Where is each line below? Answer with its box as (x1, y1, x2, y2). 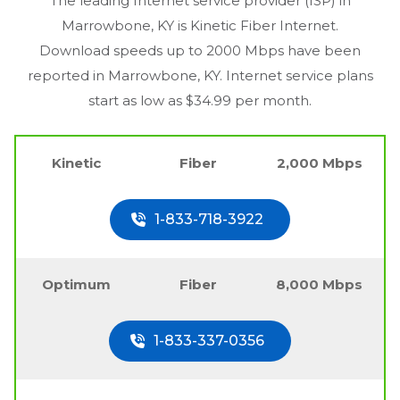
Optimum (42, 276, 112, 294)
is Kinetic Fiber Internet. (174, 17, 338, 35)
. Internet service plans (219, 67, 373, 85)
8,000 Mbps (276, 276, 363, 294)
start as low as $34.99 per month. (88, 92, 312, 110)
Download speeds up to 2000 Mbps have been (39, 42, 361, 60)
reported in (27, 67, 108, 85)
